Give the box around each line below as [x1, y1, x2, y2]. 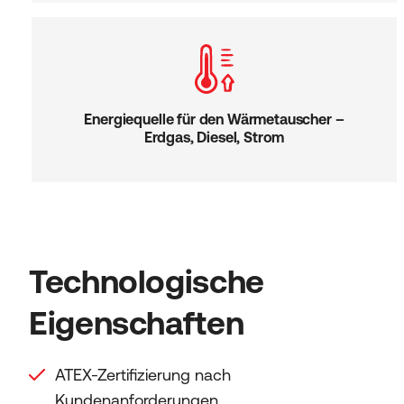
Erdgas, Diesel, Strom [143, 128, 285, 145]
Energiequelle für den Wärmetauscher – [84, 110, 344, 127]
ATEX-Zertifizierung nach [55, 364, 231, 384]
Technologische [29, 262, 264, 300]
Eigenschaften [29, 304, 244, 342]
